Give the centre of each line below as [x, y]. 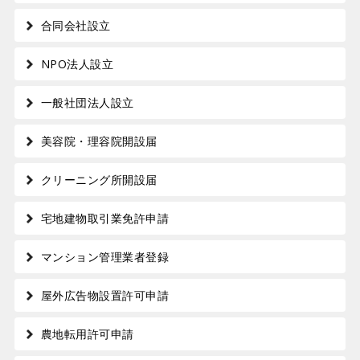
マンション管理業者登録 [105, 257]
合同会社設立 [76, 26]
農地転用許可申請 [87, 334]
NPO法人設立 [77, 64]
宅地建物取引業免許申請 [105, 219]
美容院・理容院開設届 [99, 141]
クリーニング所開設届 [99, 180]
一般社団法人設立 [87, 103]
